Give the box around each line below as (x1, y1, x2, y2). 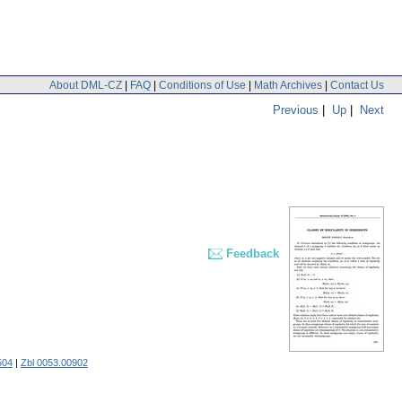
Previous (273, 102, 319, 117)
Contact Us (330, 78, 384, 92)
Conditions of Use (159, 78, 246, 92)
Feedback (226, 247, 279, 261)
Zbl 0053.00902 (21, 357, 88, 369)
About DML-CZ (49, 78, 122, 92)
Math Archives (254, 78, 322, 92)
